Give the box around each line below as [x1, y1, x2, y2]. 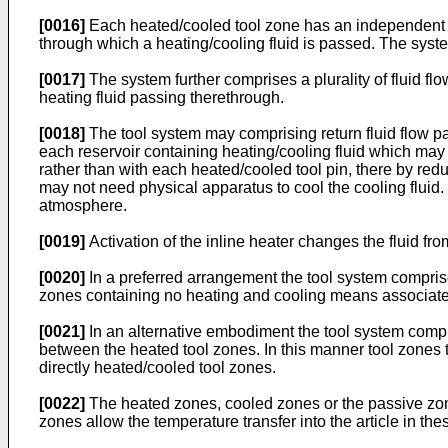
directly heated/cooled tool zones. [39, 359, 276, 376]
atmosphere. [39, 197, 127, 214]
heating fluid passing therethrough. [39, 89, 284, 106]
